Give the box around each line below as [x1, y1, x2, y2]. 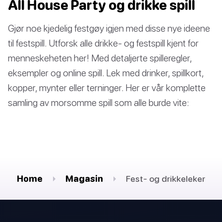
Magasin [65, 173, 103, 184]
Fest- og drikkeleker [126, 173, 205, 184]
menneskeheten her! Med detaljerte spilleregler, [8, 52, 192, 64]
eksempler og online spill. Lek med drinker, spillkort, [8, 67, 204, 79]
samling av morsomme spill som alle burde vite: [8, 97, 189, 109]
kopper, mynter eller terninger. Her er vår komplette [8, 82, 206, 94]
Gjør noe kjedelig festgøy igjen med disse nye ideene [8, 22, 210, 34]
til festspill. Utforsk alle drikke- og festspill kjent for [8, 37, 199, 49]
